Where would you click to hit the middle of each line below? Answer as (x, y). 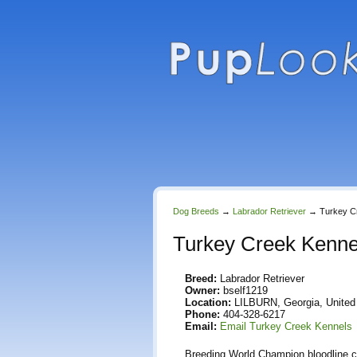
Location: (208, 302)
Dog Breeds (196, 211)
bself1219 (244, 290)
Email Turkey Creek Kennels (286, 326)
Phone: (202, 314)
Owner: (202, 290)
